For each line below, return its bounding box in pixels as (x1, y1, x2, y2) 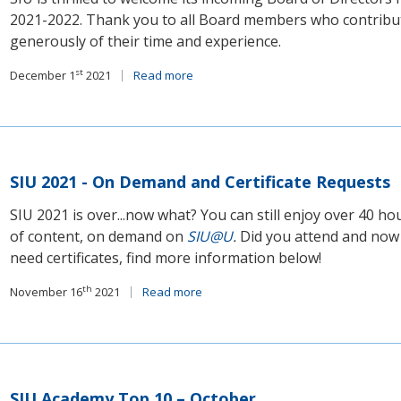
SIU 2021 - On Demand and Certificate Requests (10, 171, 391, 192)
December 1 (10, 67, 76, 83)
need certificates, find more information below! (10, 248, 322, 268)
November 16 (10, 284, 83, 300)
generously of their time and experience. (10, 31, 282, 51)
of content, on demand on (10, 226, 188, 246)
